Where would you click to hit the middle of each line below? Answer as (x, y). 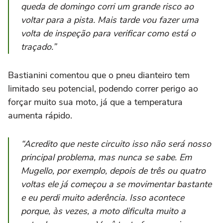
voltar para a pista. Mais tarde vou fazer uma (110, 20)
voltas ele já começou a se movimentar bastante (116, 184)
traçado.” (39, 47)
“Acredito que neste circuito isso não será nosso (116, 144)
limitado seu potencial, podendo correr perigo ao (103, 89)
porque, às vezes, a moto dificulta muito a (103, 211)
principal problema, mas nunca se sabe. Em (106, 158)
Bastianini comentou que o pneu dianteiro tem (99, 75)
